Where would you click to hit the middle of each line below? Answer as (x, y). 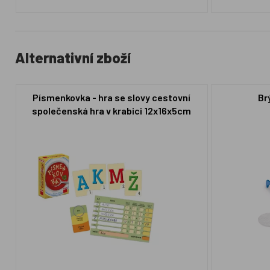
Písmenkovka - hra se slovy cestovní (112, 97)
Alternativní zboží (73, 58)
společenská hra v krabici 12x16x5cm (112, 110)
